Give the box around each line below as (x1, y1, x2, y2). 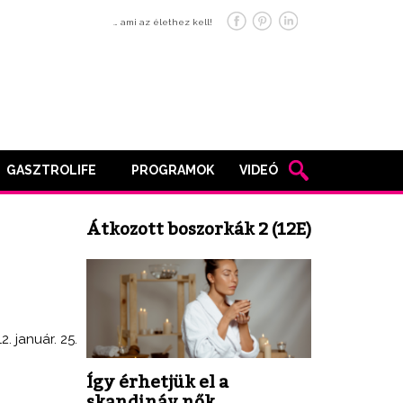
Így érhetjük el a (86, 372, 228, 392)
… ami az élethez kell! (113, 17, 212, 27)
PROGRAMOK (131, 163, 214, 177)
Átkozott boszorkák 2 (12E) (86, 219, 311, 238)
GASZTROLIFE (5, 163, 96, 177)
